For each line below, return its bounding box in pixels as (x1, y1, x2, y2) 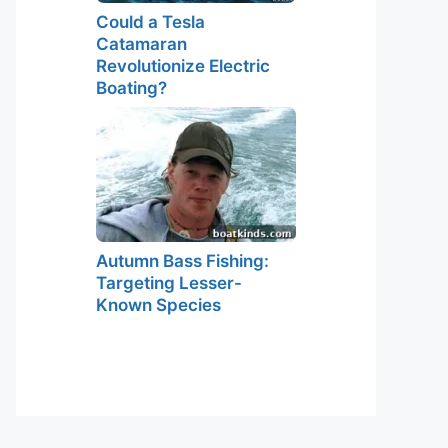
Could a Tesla (96, 11, 205, 32)
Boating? (96, 77, 167, 98)
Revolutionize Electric (96, 55, 270, 76)
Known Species (96, 295, 221, 315)
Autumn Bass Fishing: (96, 251, 269, 271)
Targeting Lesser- (96, 273, 242, 293)
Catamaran (96, 33, 187, 54)
